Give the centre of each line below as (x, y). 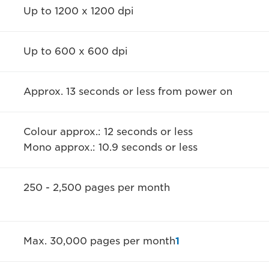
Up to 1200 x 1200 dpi (78, 11)
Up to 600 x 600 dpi (75, 51)
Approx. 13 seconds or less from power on (128, 91)
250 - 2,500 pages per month (96, 187)
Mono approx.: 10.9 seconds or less (110, 147)
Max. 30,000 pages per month (99, 241)
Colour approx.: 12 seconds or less (108, 131)
